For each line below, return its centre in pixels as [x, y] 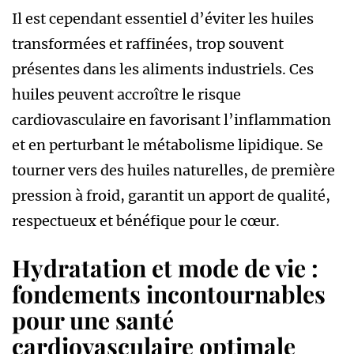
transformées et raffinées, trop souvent [148, 43]
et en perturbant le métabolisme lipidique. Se [168, 145]
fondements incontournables [169, 294]
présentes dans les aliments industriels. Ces [163, 69]
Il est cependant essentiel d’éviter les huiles [163, 18]
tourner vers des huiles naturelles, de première [173, 170]
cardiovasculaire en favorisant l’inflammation [171, 119]
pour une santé [93, 320]
